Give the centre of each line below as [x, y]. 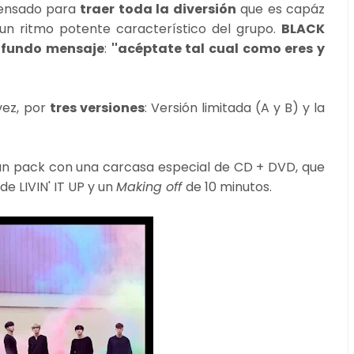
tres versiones [97, 107]
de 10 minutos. [229, 186]
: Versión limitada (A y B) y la [235, 107]
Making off [151, 186]
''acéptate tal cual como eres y [218, 48]
